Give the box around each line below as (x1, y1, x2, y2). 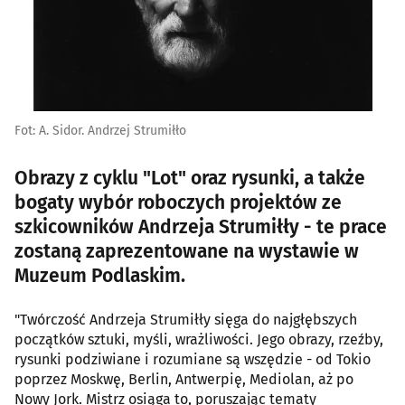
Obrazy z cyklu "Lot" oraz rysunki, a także (14, 166, 365, 191)
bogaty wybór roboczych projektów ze (14, 191, 342, 215)
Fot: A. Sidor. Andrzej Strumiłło (14, 123, 186, 139)
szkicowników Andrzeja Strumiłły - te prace (14, 215, 387, 240)
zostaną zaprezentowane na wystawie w (14, 240, 359, 264)
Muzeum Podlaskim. (14, 264, 185, 288)
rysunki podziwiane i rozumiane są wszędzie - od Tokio (14, 351, 371, 369)
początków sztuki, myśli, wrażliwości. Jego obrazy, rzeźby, (14, 331, 383, 349)
